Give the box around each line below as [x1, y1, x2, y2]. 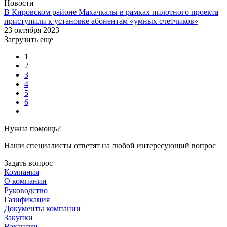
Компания [4, 167, 39, 176]
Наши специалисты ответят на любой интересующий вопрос [4, 141, 216, 150]
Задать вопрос [4, 158, 53, 167]
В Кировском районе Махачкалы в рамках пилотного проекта [4, 7, 218, 16]
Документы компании [4, 204, 81, 213]
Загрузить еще [4, 34, 53, 44]
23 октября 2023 [4, 25, 59, 34]
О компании [4, 176, 47, 185]
